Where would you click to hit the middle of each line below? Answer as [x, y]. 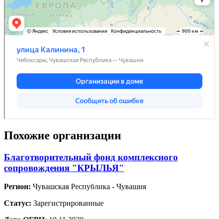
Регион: [17, 187]
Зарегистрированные [67, 203]
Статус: [18, 203]
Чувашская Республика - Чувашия [88, 187]
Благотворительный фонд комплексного [91, 157]
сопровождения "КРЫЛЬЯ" [64, 168]
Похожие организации [63, 135]
